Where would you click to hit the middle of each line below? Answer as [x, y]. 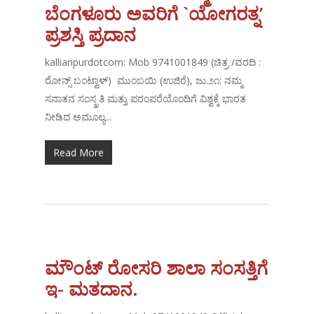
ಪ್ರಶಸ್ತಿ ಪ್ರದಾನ [91, 35]
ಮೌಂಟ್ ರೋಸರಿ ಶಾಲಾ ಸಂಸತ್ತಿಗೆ [157, 268]
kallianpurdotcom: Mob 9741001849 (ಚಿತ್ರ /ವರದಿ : [153, 62]
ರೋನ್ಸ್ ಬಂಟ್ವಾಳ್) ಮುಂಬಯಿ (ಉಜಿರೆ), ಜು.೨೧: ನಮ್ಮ [144, 81]
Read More [79, 153]
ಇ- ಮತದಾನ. [92, 289]
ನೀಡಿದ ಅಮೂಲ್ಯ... [78, 117]
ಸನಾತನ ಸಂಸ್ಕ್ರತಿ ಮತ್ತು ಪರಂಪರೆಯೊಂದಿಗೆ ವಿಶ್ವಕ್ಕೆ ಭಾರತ [146, 99]
